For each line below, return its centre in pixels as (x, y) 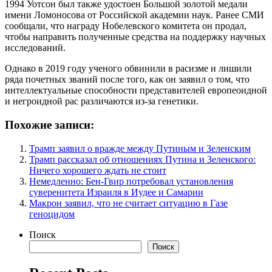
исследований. (35, 48)
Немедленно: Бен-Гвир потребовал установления (131, 181)
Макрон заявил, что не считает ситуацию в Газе (128, 203)
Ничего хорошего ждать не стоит (98, 170)
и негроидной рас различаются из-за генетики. (102, 101)
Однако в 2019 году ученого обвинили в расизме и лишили (128, 69)
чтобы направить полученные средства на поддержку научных (135, 37)
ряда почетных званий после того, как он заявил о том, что (127, 80)
